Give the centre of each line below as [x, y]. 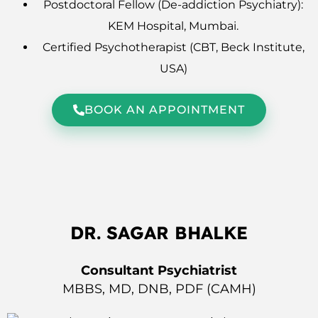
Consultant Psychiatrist [159, 270]
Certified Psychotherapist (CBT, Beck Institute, [173, 47]
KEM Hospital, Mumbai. [173, 26]
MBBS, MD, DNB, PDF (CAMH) [159, 289]
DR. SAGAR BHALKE [159, 232]
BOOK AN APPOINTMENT [165, 109]
